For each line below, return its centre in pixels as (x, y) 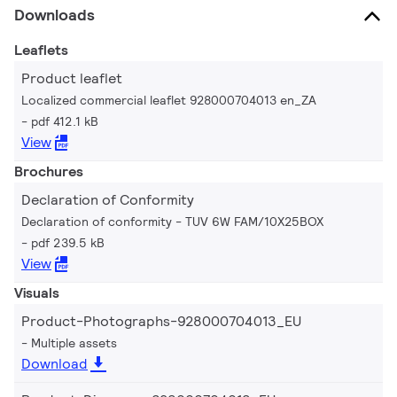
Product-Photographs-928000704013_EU (161, 321)
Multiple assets (74, 343)
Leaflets (41, 50)
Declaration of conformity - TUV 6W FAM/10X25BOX (172, 221)
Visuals (37, 292)
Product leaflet (72, 78)
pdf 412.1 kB (65, 121)
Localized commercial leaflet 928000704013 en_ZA (169, 100)
